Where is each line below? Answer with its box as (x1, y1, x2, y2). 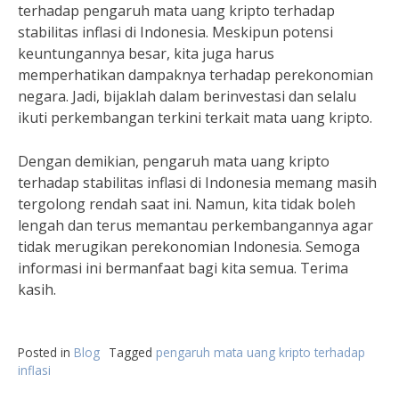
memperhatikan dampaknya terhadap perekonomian (18, 65, 373, 85)
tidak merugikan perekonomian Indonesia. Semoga (18, 237, 360, 256)
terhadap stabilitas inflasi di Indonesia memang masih (18, 173, 377, 192)
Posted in (18, 344, 74, 361)
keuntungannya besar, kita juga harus (18, 44, 274, 63)
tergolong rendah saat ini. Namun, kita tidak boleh (18, 194, 355, 214)
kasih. (18, 280, 56, 299)
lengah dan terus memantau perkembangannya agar (18, 216, 373, 235)
